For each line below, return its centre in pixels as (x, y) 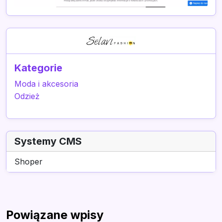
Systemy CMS (48, 141)
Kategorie (38, 68)
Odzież (27, 96)
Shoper (28, 161)
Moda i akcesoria (46, 83)
